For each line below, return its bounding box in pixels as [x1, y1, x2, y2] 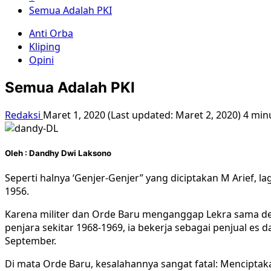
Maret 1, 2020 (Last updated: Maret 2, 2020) [43, 108, 243, 122]
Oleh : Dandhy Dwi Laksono [5, 148, 111, 158]
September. [5, 234, 56, 248]
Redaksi [5, 108, 43, 122]
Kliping [29, 40, 60, 53]
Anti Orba [29, 27, 73, 40]
